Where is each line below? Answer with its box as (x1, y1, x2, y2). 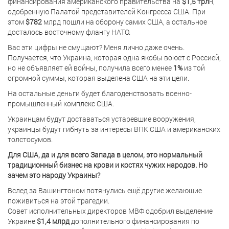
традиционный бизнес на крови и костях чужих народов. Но (8, 159, 208, 170)
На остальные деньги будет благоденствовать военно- (8, 88, 192, 98)
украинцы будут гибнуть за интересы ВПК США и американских (8, 124, 220, 134)
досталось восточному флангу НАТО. (8, 27, 130, 37)
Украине (8, 216, 37, 226)
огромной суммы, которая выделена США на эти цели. (8, 73, 189, 83)
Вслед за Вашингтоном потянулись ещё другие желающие (8, 185, 202, 195)
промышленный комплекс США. (8, 98, 114, 108)
